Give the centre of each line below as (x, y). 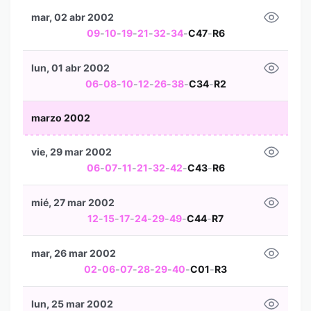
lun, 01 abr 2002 (70, 68)
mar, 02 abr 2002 (73, 17)
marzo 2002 (61, 118)
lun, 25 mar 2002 (72, 304)
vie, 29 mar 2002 (72, 152)
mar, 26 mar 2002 (74, 253)
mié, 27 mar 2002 (73, 202)
